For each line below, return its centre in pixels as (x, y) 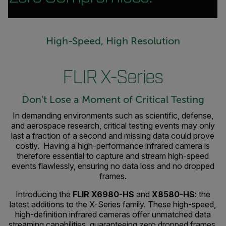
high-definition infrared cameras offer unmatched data (113, 214)
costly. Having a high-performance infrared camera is (113, 146)
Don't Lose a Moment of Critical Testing (113, 99)
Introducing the (44, 194)
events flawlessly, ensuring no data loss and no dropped (113, 166)
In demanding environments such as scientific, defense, (113, 116)
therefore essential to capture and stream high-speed (113, 156)
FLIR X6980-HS (103, 194)
